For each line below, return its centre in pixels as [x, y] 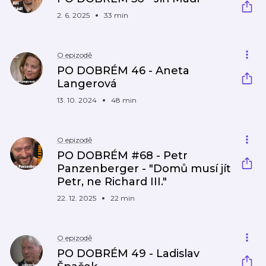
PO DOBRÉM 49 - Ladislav [128, 254]
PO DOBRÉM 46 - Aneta [123, 71]
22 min [123, 198]
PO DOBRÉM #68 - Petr [122, 156]
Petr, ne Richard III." [112, 182]
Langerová [87, 84]
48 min [124, 100]
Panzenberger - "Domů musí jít [144, 169]
